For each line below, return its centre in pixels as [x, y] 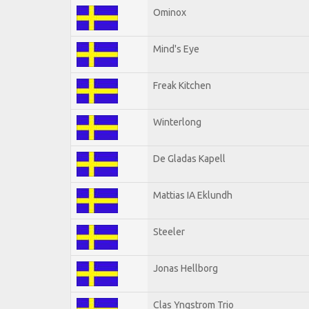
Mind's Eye [176, 49]
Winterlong [177, 122]
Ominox [170, 12]
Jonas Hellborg [186, 268]
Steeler [169, 231]
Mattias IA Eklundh [193, 195]
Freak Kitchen [182, 85]
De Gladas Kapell [189, 158]
